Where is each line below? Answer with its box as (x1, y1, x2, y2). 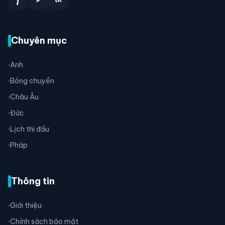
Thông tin (11, 175, 55, 187)
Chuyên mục (11, 35, 67, 47)
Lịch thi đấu (10, 125, 49, 134)
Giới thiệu (10, 201, 42, 210)
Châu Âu (10, 92, 39, 102)
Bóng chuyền (10, 76, 54, 86)
